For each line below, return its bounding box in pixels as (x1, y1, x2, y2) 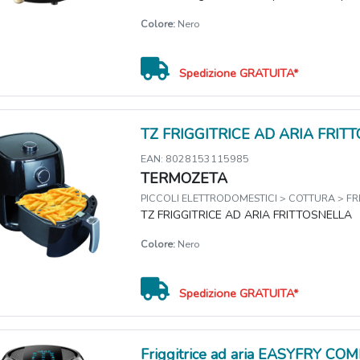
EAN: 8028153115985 (141, 152, 250, 166)
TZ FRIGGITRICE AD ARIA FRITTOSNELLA (141, 207, 353, 223)
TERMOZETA (141, 169, 228, 189)
